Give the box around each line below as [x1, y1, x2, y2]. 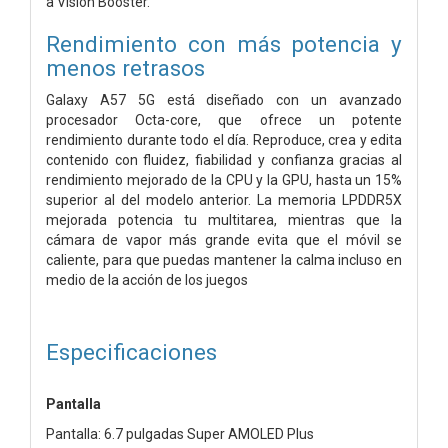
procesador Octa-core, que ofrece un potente [46, 111, 402, 128]
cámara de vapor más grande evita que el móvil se [46, 231, 402, 248]
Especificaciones [46, 338, 217, 365]
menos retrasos [46, 54, 205, 81]
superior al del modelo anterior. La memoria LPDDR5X [46, 191, 402, 208]
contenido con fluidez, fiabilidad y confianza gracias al [46, 151, 402, 168]
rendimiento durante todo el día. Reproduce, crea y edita [46, 131, 402, 148]
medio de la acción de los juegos [46, 271, 248, 288]
